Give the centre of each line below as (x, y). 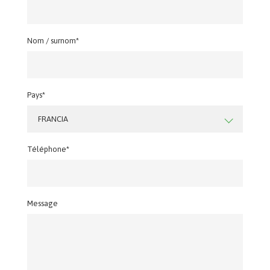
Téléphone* (48, 149)
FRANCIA (53, 119)
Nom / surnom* (53, 41)
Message (42, 203)
